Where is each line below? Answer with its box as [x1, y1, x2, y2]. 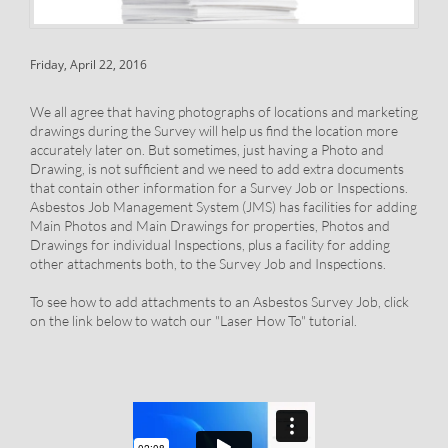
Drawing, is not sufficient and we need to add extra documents [30, 160, 404, 177]
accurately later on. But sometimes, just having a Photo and [30, 141, 384, 158]
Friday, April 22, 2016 [30, 56, 147, 73]
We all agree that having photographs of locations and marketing [30, 103, 418, 120]
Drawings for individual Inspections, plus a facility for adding [30, 236, 390, 253]
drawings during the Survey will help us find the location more [30, 122, 398, 139]
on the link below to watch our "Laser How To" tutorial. [30, 312, 357, 329]
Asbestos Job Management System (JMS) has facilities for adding [30, 198, 417, 215]
